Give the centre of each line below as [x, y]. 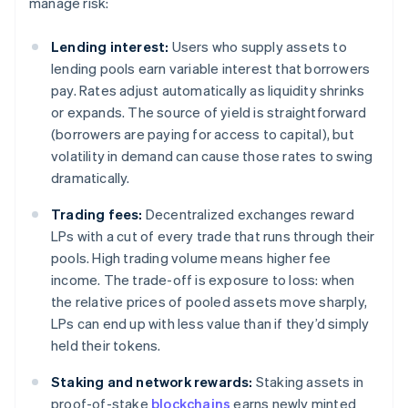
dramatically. [91, 178]
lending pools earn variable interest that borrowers [211, 69]
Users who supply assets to [258, 47]
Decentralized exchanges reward [248, 214]
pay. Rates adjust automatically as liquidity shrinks [208, 91]
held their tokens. [106, 346]
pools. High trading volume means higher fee [191, 258]
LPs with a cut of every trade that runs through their [213, 236]
